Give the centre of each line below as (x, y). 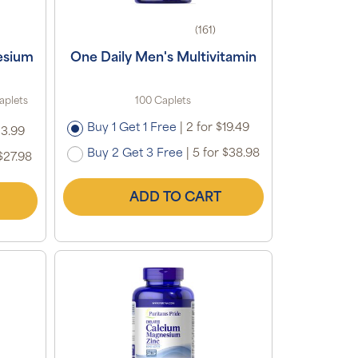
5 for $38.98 (224, 153)
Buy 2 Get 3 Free (135, 153)
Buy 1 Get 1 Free (131, 128)
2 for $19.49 (216, 128)
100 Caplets (163, 101)
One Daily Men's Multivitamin (163, 58)
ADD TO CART (175, 198)
